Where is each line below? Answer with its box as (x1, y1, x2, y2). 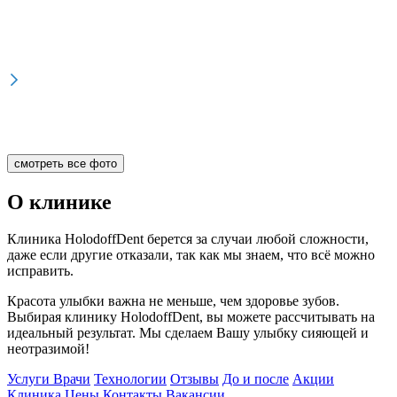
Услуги (7, 371, 53, 387)
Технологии (94, 371, 167, 387)
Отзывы (170, 371, 219, 387)
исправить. (7, 263, 74, 279)
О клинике (7, 190, 112, 214)
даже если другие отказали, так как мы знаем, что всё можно (7, 247, 375, 263)
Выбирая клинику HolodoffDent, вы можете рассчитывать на (7, 309, 375, 325)
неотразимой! (7, 341, 90, 357)
